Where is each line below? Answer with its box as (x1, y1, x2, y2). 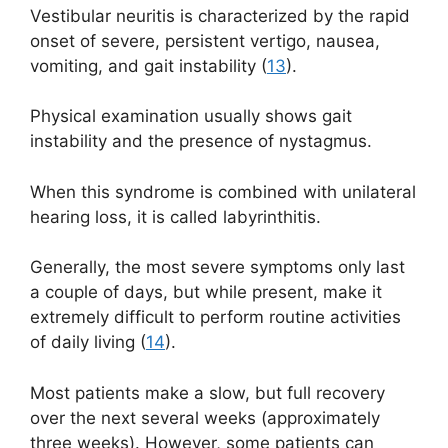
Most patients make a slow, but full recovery (30, 382, 385, 403)
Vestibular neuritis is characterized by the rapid (30, 5, 410, 26)
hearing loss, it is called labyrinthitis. (30, 206, 321, 227)
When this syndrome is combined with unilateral (30, 181, 416, 202)
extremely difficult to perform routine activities (30, 307, 401, 328)
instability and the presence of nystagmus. (30, 131, 372, 152)
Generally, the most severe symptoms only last (30, 257, 405, 278)
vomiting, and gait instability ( (30, 55, 267, 76)
